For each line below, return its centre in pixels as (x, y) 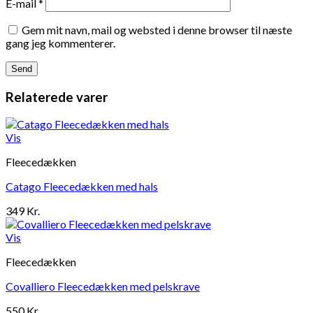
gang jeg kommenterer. (60, 43)
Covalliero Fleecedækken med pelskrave (103, 286)
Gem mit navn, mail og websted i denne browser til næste (157, 29)
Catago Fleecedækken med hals (82, 187)
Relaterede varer (57, 97)
